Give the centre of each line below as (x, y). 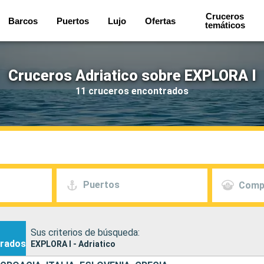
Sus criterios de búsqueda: (85, 232)
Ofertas (160, 21)
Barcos (23, 21)
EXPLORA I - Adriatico (73, 244)
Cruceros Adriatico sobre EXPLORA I (132, 75)
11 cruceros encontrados (132, 91)
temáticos (225, 25)
